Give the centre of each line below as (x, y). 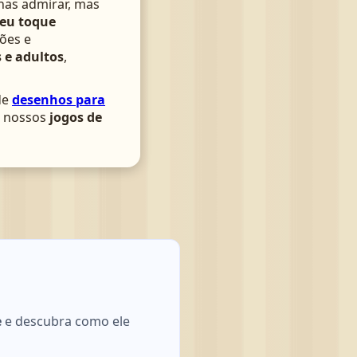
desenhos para (59, 100)
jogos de (76, 117)
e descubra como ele (66, 321)
